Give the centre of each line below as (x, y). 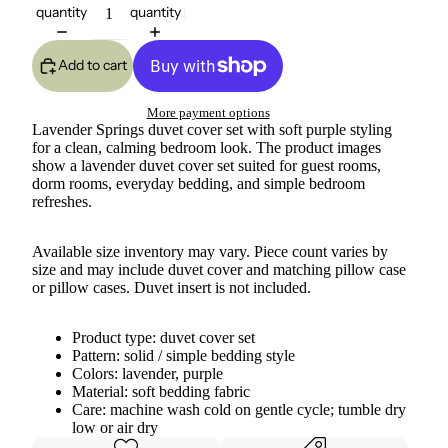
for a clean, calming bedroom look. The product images (206, 148)
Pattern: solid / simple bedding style (183, 356)
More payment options (208, 113)
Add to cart (92, 65)
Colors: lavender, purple (147, 374)
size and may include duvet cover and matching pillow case (219, 270)
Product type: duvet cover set (163, 338)
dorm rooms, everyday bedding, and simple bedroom (198, 184)
